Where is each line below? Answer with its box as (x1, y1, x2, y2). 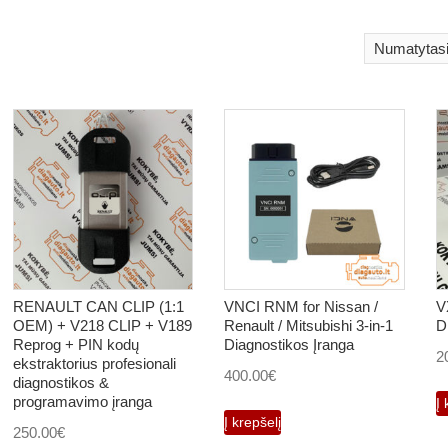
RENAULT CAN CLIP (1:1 (12, 298, 184, 316)
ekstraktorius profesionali (12, 355, 176, 373)
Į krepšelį (224, 414, 282, 431)
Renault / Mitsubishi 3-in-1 (224, 317, 394, 335)
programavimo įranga (12, 393, 152, 411)
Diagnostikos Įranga (224, 336, 355, 354)
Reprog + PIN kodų (12, 336, 139, 354)
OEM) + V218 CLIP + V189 (12, 317, 192, 335)
